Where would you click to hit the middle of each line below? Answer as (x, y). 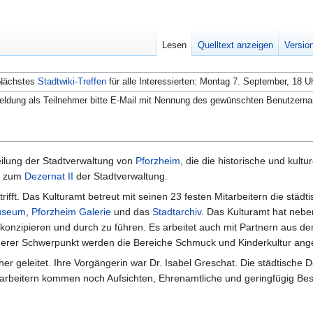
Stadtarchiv (177, 212)
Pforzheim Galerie (71, 212)
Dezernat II (49, 176)
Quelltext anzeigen (236, 45)
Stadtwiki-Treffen (72, 81)
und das (132, 212)
